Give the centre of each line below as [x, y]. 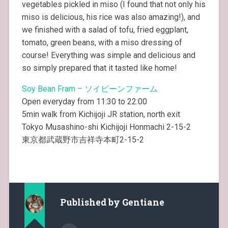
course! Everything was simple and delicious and [108, 55]
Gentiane [143, 202]
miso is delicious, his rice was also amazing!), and [111, 17]
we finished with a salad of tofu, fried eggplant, [105, 30]
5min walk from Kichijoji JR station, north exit [101, 114]
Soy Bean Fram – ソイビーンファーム [90, 89]
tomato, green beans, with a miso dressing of [102, 42]
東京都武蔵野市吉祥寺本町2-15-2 [83, 139]
